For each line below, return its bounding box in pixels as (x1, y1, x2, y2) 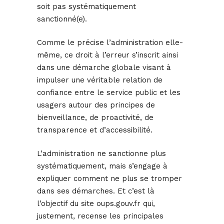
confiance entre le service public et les (37, 88, 180, 97)
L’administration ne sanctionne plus (37, 149, 166, 158)
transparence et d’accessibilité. (37, 125, 152, 135)
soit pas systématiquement (37, 2, 136, 11)
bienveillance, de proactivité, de (37, 113, 153, 122)
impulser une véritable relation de (37, 75, 162, 85)
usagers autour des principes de (37, 100, 155, 110)
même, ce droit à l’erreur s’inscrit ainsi (37, 50, 178, 60)
